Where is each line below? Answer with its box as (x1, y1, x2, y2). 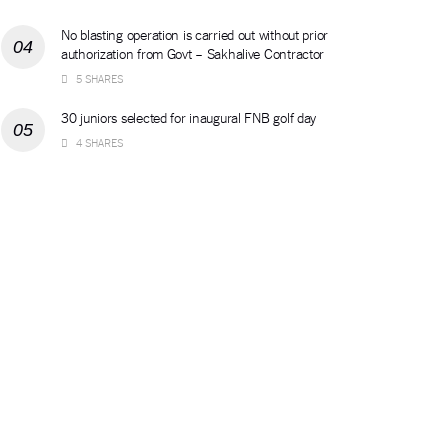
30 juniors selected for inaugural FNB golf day (61, 108, 317, 127)
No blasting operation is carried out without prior (61, 25, 329, 44)
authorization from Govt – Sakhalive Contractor (61, 44, 325, 63)
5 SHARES (73, 71, 123, 86)
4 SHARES (73, 135, 123, 150)
